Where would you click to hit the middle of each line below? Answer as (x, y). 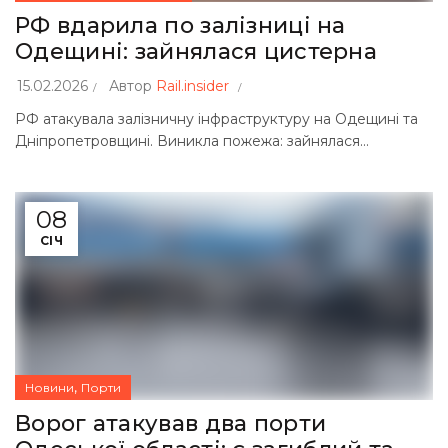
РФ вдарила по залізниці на (180, 25)
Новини (49, 387)
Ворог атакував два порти (171, 423)
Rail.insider (192, 86)
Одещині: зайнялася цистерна (196, 51)
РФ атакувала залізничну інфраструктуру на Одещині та (216, 119)
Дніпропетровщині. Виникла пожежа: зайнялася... (192, 141)
